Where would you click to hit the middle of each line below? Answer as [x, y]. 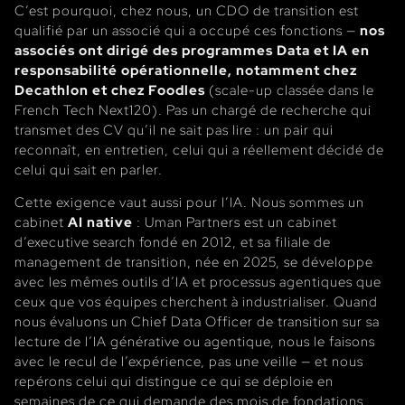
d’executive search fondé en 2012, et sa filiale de [173, 241]
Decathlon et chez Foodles [110, 89]
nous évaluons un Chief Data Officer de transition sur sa [197, 321]
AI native [100, 221]
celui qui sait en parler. [89, 169]
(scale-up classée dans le [290, 89]
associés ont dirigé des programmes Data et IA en [192, 50]
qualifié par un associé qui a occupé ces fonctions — [187, 30]
